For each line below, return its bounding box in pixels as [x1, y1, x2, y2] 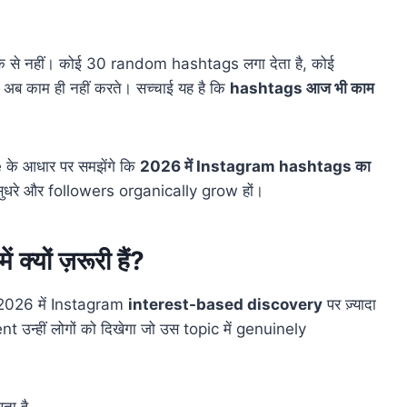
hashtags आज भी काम [230, 79, 374, 98]
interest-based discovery [128, 295, 323, 314]
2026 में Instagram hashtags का [140, 157, 371, 176]
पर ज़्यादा [323, 295, 376, 314]
